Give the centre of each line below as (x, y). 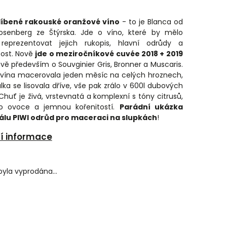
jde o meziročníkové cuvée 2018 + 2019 (109, 54)
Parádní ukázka (151, 107)
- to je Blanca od (151, 22)
